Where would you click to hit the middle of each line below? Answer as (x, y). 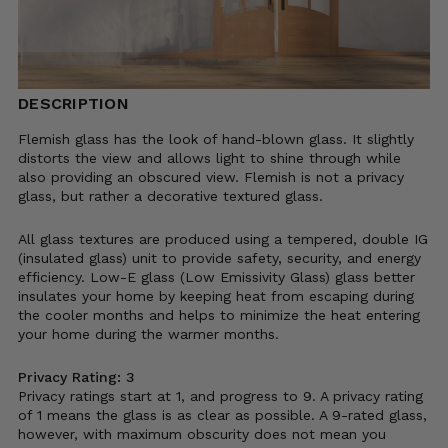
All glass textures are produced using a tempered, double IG (223, 239)
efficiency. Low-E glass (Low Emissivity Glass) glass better (216, 277)
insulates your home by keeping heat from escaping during (216, 296)
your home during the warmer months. (148, 334)
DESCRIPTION (73, 104)
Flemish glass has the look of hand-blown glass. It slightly (216, 139)
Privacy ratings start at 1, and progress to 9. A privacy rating (220, 396)
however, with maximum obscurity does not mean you (202, 434)
